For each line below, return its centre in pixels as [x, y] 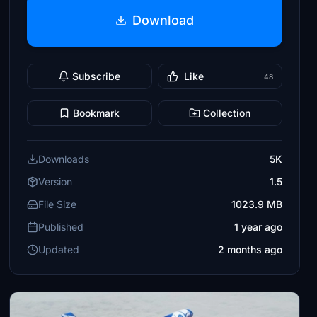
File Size [58, 204]
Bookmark [97, 113]
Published [61, 227]
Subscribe [97, 76]
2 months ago [250, 249]
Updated [59, 249]
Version [56, 181]
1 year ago [258, 227]
